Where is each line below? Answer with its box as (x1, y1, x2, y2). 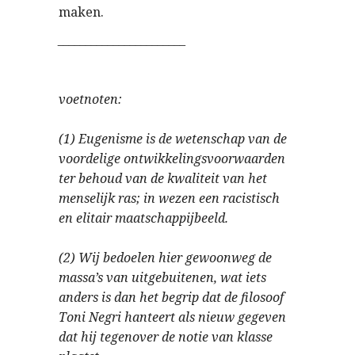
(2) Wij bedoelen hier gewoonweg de (59, 249, 272, 266)
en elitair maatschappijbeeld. (59, 209, 228, 227)
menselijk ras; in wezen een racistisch (59, 189, 280, 207)
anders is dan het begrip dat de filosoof (59, 288, 284, 306)
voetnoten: (59, 90, 122, 108)
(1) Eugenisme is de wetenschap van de (59, 130, 287, 147)
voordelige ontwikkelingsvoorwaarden (59, 150, 285, 167)
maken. (59, 3, 104, 21)
